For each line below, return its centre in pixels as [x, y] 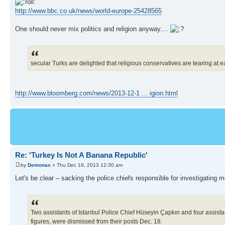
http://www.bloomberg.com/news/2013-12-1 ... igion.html [96, 93]
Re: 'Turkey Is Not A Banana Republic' [81, 155]
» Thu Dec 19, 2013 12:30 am [87, 165]
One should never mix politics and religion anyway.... [93, 29]
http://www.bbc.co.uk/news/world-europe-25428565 [88, 11]
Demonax [39, 165]
